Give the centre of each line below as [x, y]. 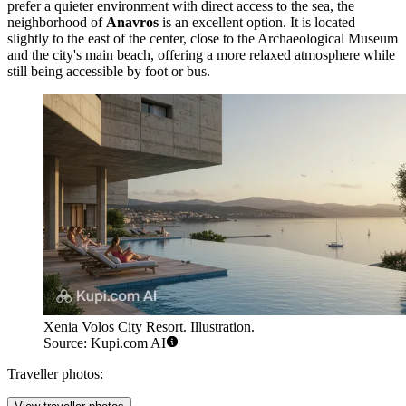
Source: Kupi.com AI [105, 343]
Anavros [132, 22]
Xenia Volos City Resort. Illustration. [149, 327]
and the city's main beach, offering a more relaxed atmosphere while [201, 54]
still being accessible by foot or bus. [109, 71]
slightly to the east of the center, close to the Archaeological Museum [203, 38]
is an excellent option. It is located [257, 22]
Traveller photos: [55, 374]
